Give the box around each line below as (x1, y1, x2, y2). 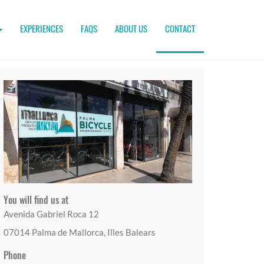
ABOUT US (115, 22, 147, 35)
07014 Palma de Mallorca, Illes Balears (4, 227, 156, 238)
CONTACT (165, 22, 195, 35)
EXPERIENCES (20, 22, 63, 35)
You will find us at (4, 193, 68, 207)
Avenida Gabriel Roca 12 (4, 209, 99, 220)
